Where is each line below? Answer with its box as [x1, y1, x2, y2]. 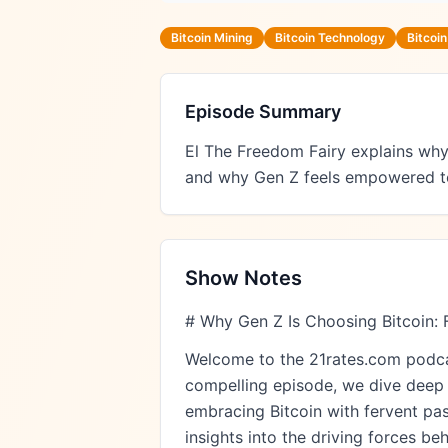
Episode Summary [185, 101, 341, 122]
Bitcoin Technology [275, 30, 385, 45]
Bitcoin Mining [171, 30, 253, 45]
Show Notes [185, 266, 302, 290]
